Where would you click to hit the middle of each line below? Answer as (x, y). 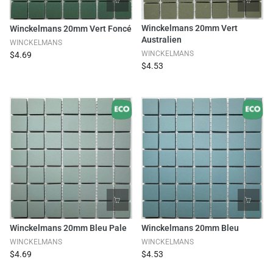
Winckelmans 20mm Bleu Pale (68, 228)
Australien (161, 39)
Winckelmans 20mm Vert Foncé (71, 28)
